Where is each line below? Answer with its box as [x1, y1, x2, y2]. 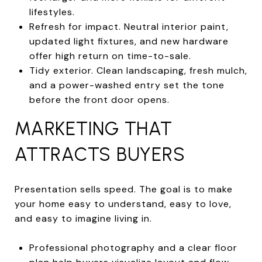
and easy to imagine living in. [15, 212, 152, 225]
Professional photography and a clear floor [29, 241, 237, 254]
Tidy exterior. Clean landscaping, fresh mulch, [29, 64, 247, 77]
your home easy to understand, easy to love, [15, 197, 232, 210]
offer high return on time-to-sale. [29, 49, 191, 62]
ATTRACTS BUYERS [15, 143, 185, 166]
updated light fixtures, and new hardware [29, 35, 229, 47]
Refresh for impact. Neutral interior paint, [29, 20, 229, 33]
